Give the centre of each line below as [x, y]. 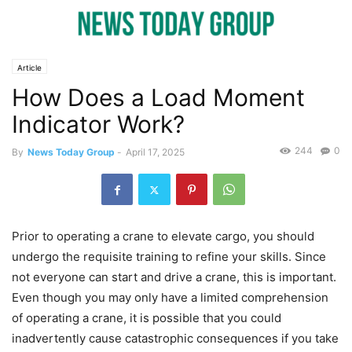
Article [29, 68]
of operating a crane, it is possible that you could [147, 318]
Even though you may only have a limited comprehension [170, 298]
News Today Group [71, 152]
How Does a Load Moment [158, 97]
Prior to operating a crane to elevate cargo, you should [163, 236]
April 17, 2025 [155, 152]
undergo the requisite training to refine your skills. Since [169, 257]
